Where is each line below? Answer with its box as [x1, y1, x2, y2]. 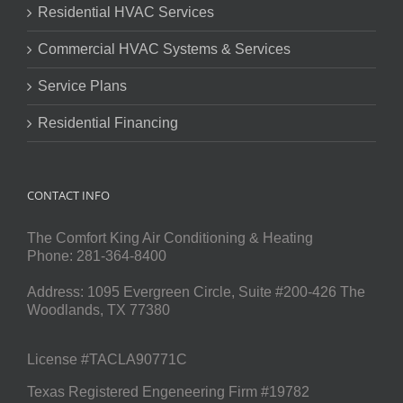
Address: [27, 283, 87, 300]
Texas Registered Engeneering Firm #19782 [27, 383, 309, 399]
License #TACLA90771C [27, 352, 187, 368]
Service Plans [38, 77, 127, 94]
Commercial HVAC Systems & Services [38, 40, 291, 57]
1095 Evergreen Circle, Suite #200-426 [87, 283, 336, 300]
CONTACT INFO [27, 186, 110, 203]
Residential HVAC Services [38, 4, 214, 20]
